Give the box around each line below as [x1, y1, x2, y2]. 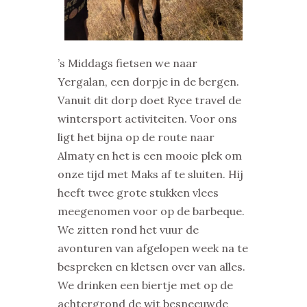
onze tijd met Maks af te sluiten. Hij [58, 167, 243, 182]
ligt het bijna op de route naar [58, 130, 214, 145]
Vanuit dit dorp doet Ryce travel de [58, 93, 241, 108]
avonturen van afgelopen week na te [58, 241, 248, 256]
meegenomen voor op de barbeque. [58, 204, 245, 219]
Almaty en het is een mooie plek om [58, 149, 242, 163]
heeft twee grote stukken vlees [58, 186, 219, 200]
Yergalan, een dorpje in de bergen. [58, 75, 239, 89]
